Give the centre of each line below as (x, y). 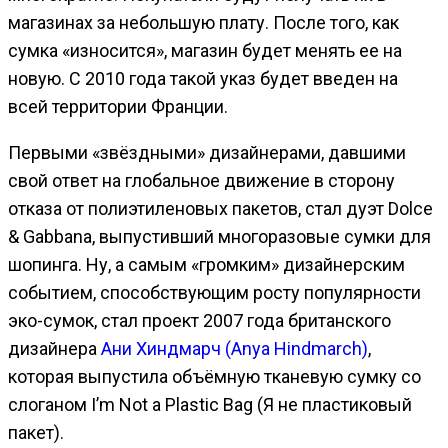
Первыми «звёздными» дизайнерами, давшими (207, 152)
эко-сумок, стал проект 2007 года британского (199, 320)
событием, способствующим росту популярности (214, 292)
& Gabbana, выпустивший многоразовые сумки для (219, 236)
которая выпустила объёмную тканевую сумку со (214, 376)
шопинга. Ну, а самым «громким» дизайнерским (206, 264)
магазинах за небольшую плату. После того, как (203, 22)
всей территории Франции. (118, 106)
